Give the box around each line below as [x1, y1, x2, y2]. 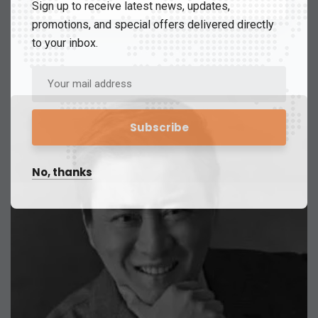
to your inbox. [32, 35, 98, 50]
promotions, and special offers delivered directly [32, 17, 274, 31]
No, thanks [32, 164, 92, 180]
